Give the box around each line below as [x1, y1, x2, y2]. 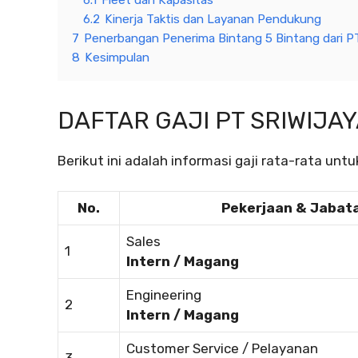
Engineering [126, 287, 201, 304]
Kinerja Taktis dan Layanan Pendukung [105, 11, 321, 26]
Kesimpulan [85, 50, 149, 65]
